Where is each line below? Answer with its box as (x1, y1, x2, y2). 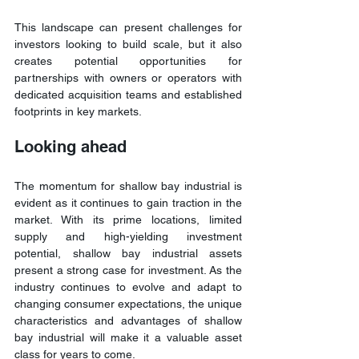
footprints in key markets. (14, 104, 142, 118)
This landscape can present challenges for (14, 20, 242, 34)
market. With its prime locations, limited (14, 212, 242, 226)
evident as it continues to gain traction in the (14, 196, 242, 209)
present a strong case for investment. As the (14, 263, 242, 276)
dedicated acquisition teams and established (14, 87, 242, 101)
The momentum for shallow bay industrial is (14, 179, 242, 192)
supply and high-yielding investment (14, 229, 242, 243)
